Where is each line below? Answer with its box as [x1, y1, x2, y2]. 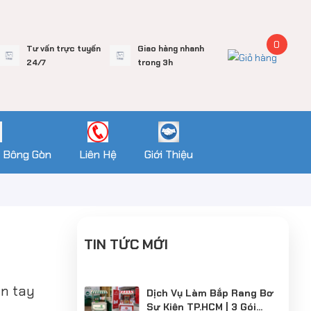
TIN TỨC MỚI [84, 235, 168, 253]
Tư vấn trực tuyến [26, 43, 101, 54]
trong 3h [137, 57, 173, 68]
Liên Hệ [78, 147, 117, 162]
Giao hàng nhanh [137, 43, 204, 54]
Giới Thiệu [144, 147, 193, 162]
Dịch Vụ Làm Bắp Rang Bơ [146, 287, 273, 299]
